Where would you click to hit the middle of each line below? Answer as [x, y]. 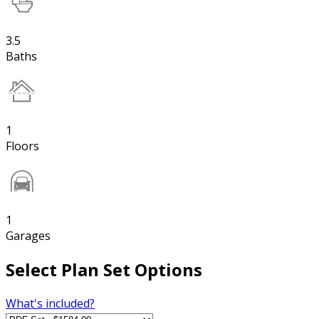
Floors [22, 146]
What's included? [50, 303]
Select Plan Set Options [104, 269]
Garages [28, 235]
